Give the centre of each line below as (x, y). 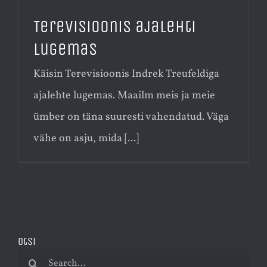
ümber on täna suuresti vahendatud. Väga (131, 117)
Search (34, 258)
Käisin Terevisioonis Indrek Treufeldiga (126, 74)
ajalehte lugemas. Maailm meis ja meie (124, 95)
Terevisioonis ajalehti (115, 27)
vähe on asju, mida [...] (86, 138)
